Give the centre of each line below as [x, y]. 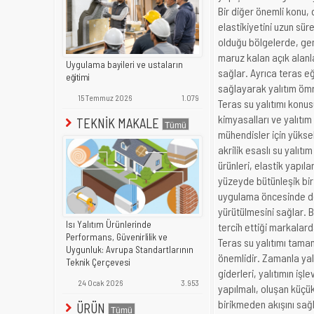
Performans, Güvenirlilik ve [117, 237]
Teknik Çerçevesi [98, 262]
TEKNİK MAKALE [118, 123]
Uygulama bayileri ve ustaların [124, 65]
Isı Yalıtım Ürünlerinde [109, 225]
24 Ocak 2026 [100, 283]
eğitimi [78, 77]
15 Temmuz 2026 [104, 98]
